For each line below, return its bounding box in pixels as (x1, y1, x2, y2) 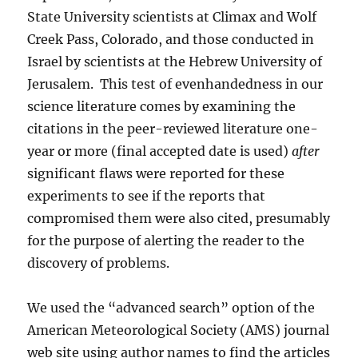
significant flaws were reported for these (27, 165, 285, 181)
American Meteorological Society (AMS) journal (27, 322, 330, 338)
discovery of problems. (27, 255, 170, 271)
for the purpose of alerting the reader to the (27, 233, 305, 249)
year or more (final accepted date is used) (27, 143, 292, 159)
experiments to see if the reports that (27, 188, 266, 204)
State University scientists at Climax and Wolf (27, 9, 317, 25)
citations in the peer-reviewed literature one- (27, 121, 319, 137)
